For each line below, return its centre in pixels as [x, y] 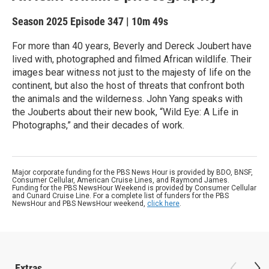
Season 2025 [41, 21]
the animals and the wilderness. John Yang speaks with [127, 99]
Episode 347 [97, 21]
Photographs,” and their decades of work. [98, 125]
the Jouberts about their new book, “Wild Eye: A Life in [125, 112]
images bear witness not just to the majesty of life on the [131, 72]
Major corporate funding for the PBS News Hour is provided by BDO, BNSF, [132, 172]
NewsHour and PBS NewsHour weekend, [80, 204]
